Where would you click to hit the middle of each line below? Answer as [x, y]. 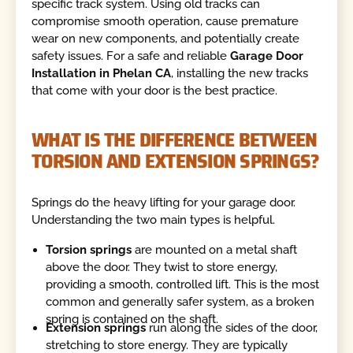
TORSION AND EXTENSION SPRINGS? [176, 160]
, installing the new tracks [240, 74]
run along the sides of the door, [232, 327]
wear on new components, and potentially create [166, 39]
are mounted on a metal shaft [215, 249]
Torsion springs [89, 249]
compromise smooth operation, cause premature [165, 22]
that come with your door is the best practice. [155, 91]
